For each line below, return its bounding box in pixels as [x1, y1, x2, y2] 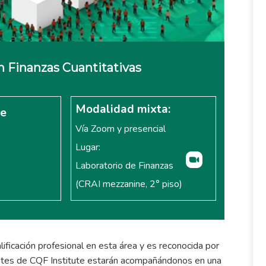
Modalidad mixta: [75, 101, 170, 117]
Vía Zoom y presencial [75, 122, 166, 135]
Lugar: [75, 140, 103, 154]
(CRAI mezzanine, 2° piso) [75, 177, 182, 191]
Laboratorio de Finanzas [75, 159, 173, 172]
